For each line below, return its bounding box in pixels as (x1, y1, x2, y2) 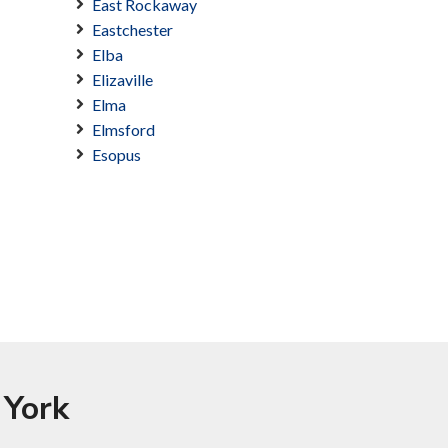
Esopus (92, 145, 141, 165)
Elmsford (92, 120, 155, 140)
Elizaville (92, 70, 153, 90)
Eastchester (92, 20, 173, 40)
